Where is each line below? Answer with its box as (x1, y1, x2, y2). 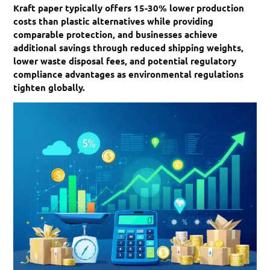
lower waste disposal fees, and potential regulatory (13, 54, 237, 67)
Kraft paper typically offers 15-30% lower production (13, 1, 245, 14)
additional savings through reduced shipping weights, (13, 41, 244, 54)
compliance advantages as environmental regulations (13, 67, 244, 80)
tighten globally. (13, 81, 86, 93)
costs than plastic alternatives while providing (13, 14, 214, 27)
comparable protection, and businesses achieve (13, 28, 218, 40)
